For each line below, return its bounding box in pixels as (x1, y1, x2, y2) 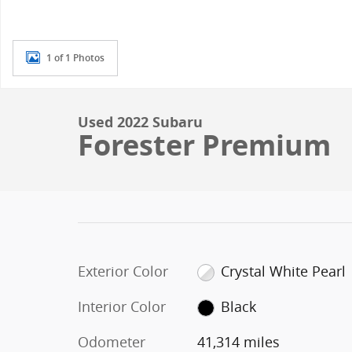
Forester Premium (78, 126, 331, 164)
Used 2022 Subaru (78, 112, 203, 132)
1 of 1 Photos (46, 52, 104, 64)
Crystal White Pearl (221, 262, 346, 280)
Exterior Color (78, 262, 168, 280)
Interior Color (78, 297, 166, 316)
